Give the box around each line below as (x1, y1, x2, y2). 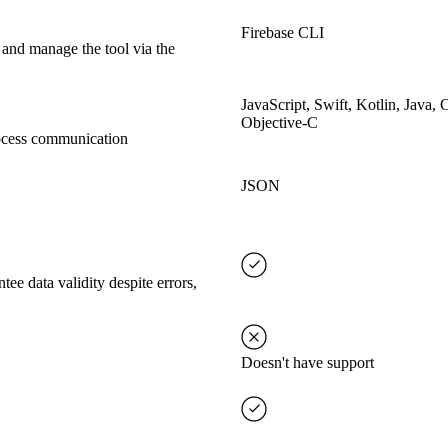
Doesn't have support (241, 354, 374, 372)
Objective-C (241, 114, 318, 132)
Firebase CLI (241, 24, 324, 42)
